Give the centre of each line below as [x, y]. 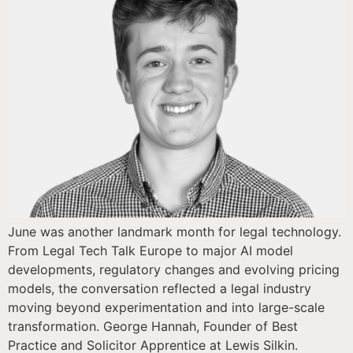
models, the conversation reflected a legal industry [160, 288]
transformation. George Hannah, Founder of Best [153, 326]
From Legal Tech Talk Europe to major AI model [150, 250]
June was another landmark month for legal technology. [175, 231]
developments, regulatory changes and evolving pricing [174, 269]
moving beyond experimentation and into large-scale [166, 307]
